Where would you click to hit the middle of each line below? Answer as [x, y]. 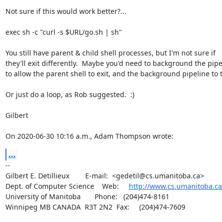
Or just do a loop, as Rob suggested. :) [70, 94]
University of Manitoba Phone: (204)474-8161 [87, 196]
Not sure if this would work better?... [66, 11]
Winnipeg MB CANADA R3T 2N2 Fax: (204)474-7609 [95, 207]
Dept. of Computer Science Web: [67, 186]
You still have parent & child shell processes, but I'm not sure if [111, 53]
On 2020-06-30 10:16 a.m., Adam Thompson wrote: [89, 136]
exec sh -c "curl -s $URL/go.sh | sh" [63, 32]
